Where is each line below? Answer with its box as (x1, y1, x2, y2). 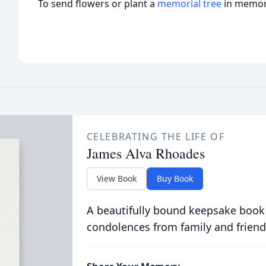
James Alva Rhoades (86, 144, 205, 163)
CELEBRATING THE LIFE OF (86, 130, 225, 143)
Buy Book (156, 173, 193, 184)
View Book (96, 173, 137, 184)
